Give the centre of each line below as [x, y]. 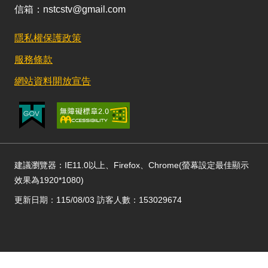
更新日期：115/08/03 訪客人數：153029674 [98, 200]
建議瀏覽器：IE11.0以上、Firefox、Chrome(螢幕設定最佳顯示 [132, 165]
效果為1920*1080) [49, 180]
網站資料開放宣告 [53, 81]
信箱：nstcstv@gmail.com [70, 9]
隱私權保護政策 [48, 38]
